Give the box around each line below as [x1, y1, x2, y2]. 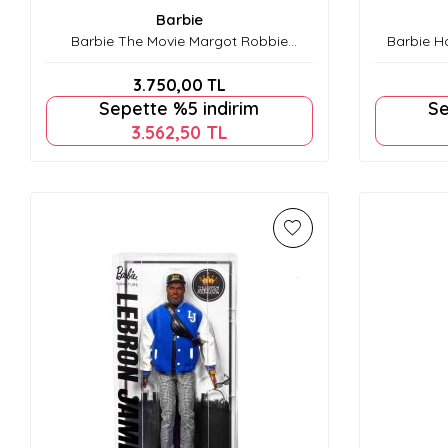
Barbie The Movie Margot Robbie [70, 31, 288, 50]
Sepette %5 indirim [99, 96, 260, 120]
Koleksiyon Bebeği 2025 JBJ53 [77, 49, 281, 68]
